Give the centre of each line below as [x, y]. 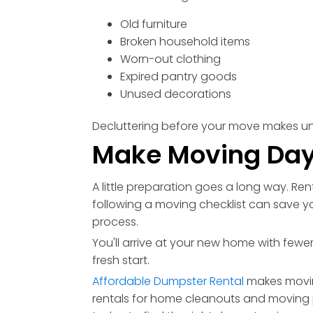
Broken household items [185, 42]
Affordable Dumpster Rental [168, 282]
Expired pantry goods [179, 77]
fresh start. [121, 261]
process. [115, 222]
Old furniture [154, 24]
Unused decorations [176, 94]
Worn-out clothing [170, 59]
